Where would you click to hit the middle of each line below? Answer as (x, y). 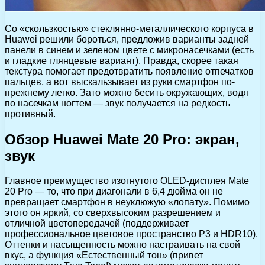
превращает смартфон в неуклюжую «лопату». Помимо (127, 202)
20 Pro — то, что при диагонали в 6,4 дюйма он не (114, 192)
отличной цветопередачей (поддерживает (97, 224)
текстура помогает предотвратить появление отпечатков (129, 71)
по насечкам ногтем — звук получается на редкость (117, 103)
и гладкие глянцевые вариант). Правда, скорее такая (122, 60)
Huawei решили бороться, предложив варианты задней (127, 39)
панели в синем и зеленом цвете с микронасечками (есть (129, 50)
